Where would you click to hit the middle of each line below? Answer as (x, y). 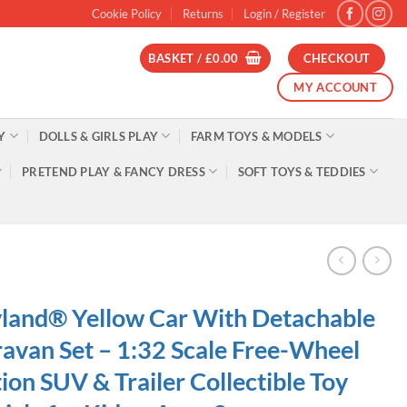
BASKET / (177, 58)
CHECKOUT (337, 58)
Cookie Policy (127, 14)
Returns (203, 14)
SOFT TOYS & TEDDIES (302, 171)
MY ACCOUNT (336, 87)
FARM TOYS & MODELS (256, 136)
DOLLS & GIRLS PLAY (99, 136)
